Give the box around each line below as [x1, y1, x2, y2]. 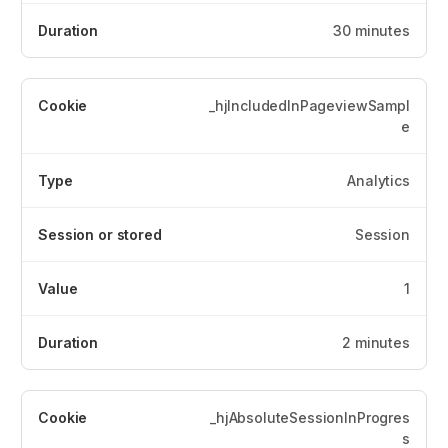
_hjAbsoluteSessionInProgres [210, 408, 410, 426]
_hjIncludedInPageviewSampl [208, 96, 410, 114]
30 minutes [333, 21, 410, 39]
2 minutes [342, 333, 410, 351]
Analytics [347, 171, 410, 189]
